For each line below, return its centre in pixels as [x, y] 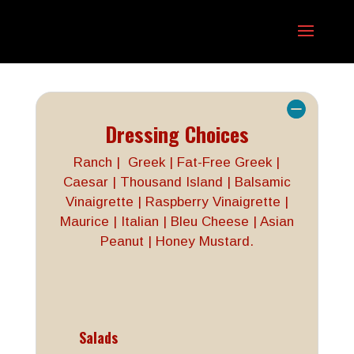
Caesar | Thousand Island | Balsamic [177, 182]
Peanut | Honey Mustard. [177, 241]
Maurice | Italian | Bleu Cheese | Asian [177, 222]
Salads [98, 337]
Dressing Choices [177, 134]
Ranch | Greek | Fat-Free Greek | [177, 162]
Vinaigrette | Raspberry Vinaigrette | [177, 202]
